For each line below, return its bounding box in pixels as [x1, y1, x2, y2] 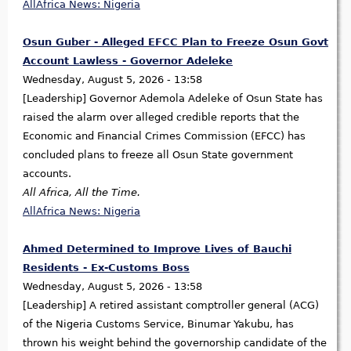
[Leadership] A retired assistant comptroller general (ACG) [23, 299, 319, 312]
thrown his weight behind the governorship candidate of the [23, 337, 327, 349]
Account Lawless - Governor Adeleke [23, 55, 233, 67]
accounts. [23, 168, 71, 180]
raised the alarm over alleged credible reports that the [23, 111, 299, 124]
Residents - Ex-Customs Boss [23, 262, 190, 274]
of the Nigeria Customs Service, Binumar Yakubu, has [23, 318, 294, 331]
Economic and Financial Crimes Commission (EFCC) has [23, 130, 306, 143]
